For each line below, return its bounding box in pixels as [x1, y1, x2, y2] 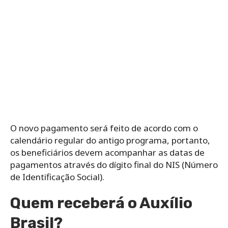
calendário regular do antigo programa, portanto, [10, 134, 210, 147]
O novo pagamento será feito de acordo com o [10, 122, 198, 134]
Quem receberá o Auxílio [10, 194, 192, 213]
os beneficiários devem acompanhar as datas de [10, 147, 205, 159]
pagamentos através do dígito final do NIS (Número [10, 159, 218, 171]
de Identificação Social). [10, 171, 104, 183]
